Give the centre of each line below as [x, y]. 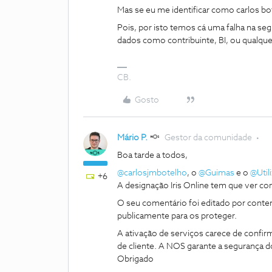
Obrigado [135, 259]
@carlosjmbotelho [152, 173]
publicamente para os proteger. [178, 216]
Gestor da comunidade [208, 138]
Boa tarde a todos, [153, 155]
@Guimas [216, 173]
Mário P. [132, 138]
